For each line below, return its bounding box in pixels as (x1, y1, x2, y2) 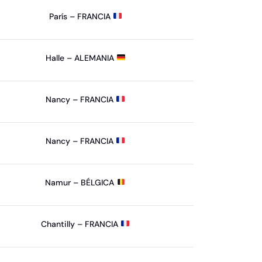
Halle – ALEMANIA (45, 52, 116, 63)
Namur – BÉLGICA (45, 177, 117, 188)
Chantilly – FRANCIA (41, 218, 121, 229)
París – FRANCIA (49, 11, 113, 22)
